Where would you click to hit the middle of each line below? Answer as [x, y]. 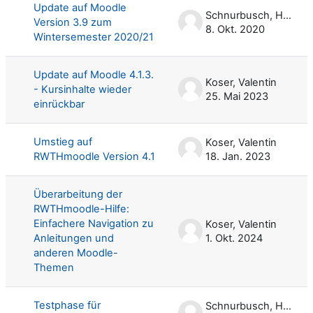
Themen [54, 267]
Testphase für [67, 305]
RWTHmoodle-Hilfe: [81, 209]
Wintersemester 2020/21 [94, 37]
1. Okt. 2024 [234, 238]
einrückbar [59, 104]
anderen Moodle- [76, 253]
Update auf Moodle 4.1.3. [94, 74]
